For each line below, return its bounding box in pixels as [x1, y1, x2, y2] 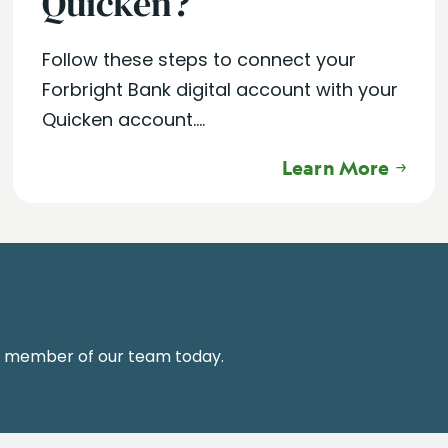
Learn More [281, 156, 390, 180]
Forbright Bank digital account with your [42, 77, 399, 102]
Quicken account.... [42, 107, 206, 132]
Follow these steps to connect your [42, 47, 357, 72]
